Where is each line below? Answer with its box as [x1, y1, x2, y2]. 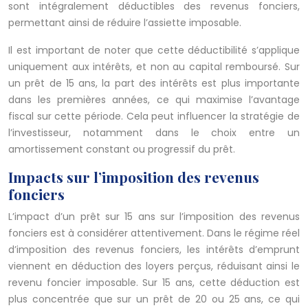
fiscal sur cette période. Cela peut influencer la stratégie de [8, 109, 300, 124]
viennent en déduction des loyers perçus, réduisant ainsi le [8, 259, 300, 274]
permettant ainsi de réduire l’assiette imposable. [8, 16, 241, 30]
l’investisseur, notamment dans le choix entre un [8, 126, 300, 140]
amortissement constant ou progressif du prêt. [8, 142, 235, 157]
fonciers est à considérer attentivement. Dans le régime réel [8, 226, 300, 241]
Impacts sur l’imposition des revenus [8, 167, 259, 187]
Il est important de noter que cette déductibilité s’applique [8, 43, 300, 58]
